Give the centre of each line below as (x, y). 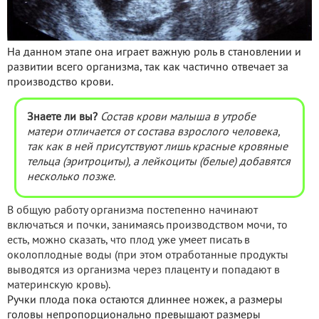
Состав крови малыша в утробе (178, 117)
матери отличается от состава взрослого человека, (153, 132)
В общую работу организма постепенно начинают (132, 210)
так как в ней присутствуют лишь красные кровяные (157, 147)
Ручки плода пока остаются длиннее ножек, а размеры (145, 300)
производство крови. (60, 82)
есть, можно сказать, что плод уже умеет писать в (129, 240)
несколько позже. (71, 177)
